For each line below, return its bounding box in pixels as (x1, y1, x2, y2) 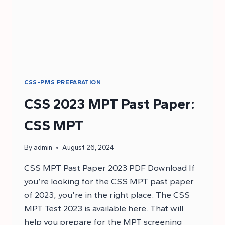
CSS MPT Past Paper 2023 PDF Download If (24, 163, 195, 173)
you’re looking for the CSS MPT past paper (24, 176, 194, 187)
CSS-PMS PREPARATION (24, 78, 101, 86)
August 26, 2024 (62, 143, 115, 152)
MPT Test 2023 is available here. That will (24, 203, 183, 214)
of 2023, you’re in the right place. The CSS (24, 190, 190, 200)
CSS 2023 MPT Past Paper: (24, 95, 195, 113)
